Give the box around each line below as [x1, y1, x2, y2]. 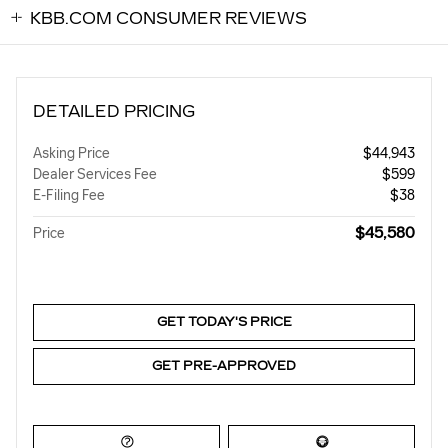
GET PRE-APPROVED [152, 358, 296, 373]
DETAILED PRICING [33, 102, 195, 121]
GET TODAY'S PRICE [156, 314, 292, 329]
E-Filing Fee [33, 187, 105, 204]
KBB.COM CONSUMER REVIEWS [30, 9, 307, 28]
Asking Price [33, 145, 110, 162]
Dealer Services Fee [33, 166, 157, 183]
